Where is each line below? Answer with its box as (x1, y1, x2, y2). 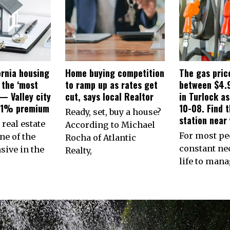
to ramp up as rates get (65, 78, 158, 91)
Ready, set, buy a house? (65, 106, 162, 117)
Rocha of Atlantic (65, 132, 137, 143)
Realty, (65, 145, 92, 156)
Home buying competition (65, 66, 165, 80)
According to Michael (65, 119, 156, 130)
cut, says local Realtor (65, 89, 154, 103)
